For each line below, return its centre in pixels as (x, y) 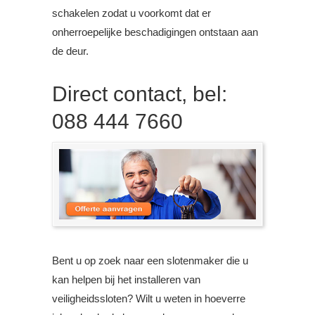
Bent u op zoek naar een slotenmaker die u (150, 260)
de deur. (70, 51)
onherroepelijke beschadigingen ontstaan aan (155, 32)
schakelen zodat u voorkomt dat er (131, 13)
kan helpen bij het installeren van (126, 279)
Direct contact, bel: (140, 94)
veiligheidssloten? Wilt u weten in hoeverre (149, 298)
